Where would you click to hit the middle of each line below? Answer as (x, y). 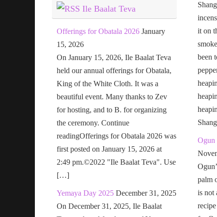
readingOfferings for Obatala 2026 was (116, 136)
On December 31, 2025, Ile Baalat (109, 206)
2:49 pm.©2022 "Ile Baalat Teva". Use (116, 162)
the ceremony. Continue (93, 123)
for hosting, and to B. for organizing (112, 109)
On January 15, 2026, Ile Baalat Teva (114, 57)
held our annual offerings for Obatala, (114, 70)
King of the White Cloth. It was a (108, 83)
